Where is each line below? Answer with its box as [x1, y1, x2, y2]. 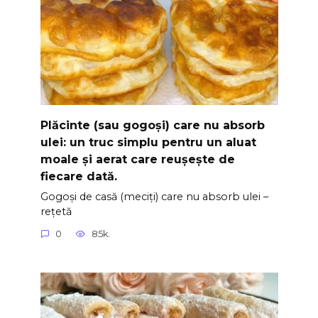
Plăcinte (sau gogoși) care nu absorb [40, 118, 265, 132]
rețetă [40, 204, 72, 218]
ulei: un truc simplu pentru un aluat [40, 135, 256, 149]
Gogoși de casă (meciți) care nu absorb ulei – [40, 190, 268, 203]
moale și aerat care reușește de [40, 152, 235, 166]
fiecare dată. [40, 169, 117, 183]
